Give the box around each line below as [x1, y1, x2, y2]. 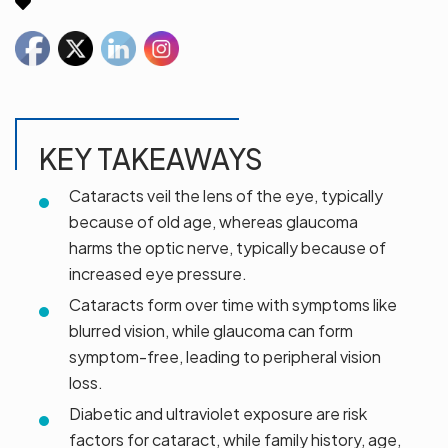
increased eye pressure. [69, 263, 247, 285]
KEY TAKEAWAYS [39, 141, 263, 177]
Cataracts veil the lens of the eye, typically [69, 185, 383, 207]
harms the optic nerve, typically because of [69, 237, 386, 259]
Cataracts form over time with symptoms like [69, 294, 397, 316]
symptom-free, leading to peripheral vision [69, 346, 381, 368]
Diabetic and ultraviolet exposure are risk [69, 403, 367, 425]
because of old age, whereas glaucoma [69, 211, 358, 233]
